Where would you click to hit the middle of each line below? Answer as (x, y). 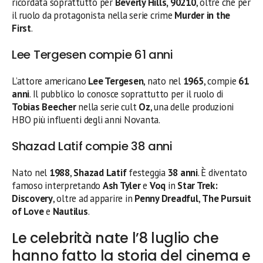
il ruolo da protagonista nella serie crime (93, 15)
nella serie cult (107, 107)
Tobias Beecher (44, 107)
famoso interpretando (57, 185)
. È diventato (222, 172)
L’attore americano (50, 81)
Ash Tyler (122, 185)
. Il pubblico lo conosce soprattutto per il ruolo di (127, 94)
